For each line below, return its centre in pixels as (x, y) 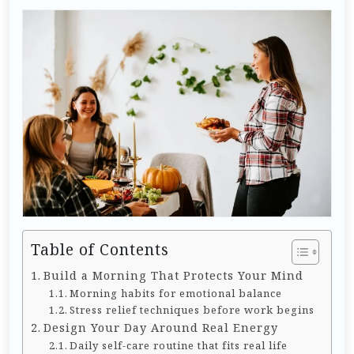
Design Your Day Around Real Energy (160, 327)
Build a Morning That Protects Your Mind (173, 275)
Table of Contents (100, 249)
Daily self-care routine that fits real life (179, 345)
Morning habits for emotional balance (176, 293)
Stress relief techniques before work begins (192, 309)
